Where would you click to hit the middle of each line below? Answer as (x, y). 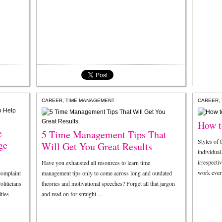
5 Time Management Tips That (104, 135)
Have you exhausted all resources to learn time (96, 163)
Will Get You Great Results (97, 146)
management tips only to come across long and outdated (107, 173)
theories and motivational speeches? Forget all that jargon (108, 183)
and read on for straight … (73, 194)
